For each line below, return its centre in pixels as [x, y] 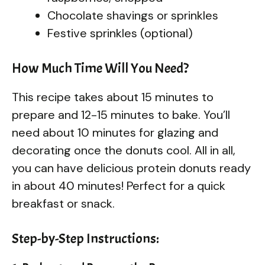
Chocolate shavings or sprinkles [133, 15]
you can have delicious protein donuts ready [131, 168]
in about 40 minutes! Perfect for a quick [119, 185]
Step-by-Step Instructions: [85, 238]
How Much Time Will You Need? [100, 68]
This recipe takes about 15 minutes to [113, 97]
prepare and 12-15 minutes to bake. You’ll [121, 114]
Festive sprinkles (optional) [120, 33]
